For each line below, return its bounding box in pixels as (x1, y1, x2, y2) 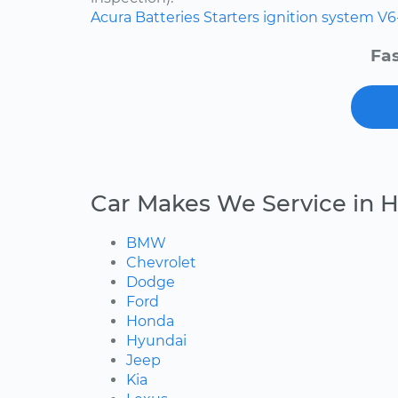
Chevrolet (126, 254, 196, 272)
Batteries (135, 9, 200, 27)
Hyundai (126, 332, 187, 350)
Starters (203, 9, 259, 27)
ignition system (263, 9, 374, 27)
